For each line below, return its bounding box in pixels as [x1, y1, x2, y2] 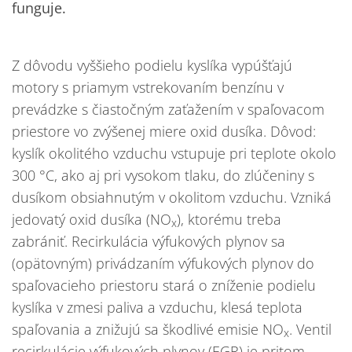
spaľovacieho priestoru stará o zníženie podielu [12, 275, 316, 295]
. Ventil [289, 319, 332, 339]
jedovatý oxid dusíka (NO [12, 209, 171, 229]
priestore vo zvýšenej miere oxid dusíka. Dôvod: [12, 121, 316, 141]
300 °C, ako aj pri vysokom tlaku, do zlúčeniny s [12, 165, 314, 185]
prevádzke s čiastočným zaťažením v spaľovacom [12, 99, 324, 119]
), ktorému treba [177, 209, 281, 229]
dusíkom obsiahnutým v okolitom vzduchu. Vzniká [12, 187, 332, 207]
